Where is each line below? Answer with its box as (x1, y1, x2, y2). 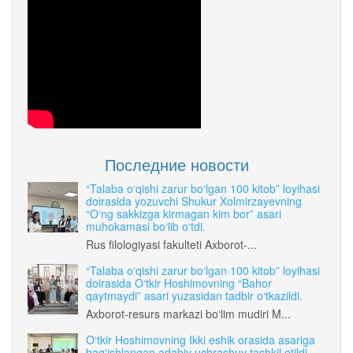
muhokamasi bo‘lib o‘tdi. (86, 217, 206, 234)
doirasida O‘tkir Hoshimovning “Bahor (86, 274, 272, 291)
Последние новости (104, 152, 249, 176)
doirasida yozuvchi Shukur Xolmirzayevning (86, 192, 302, 209)
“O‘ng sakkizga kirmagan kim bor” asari (86, 205, 281, 221)
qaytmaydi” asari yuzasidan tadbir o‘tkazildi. (86, 287, 303, 303)
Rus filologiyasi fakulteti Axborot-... (86, 236, 257, 252)
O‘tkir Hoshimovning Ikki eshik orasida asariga (86, 331, 315, 347)
